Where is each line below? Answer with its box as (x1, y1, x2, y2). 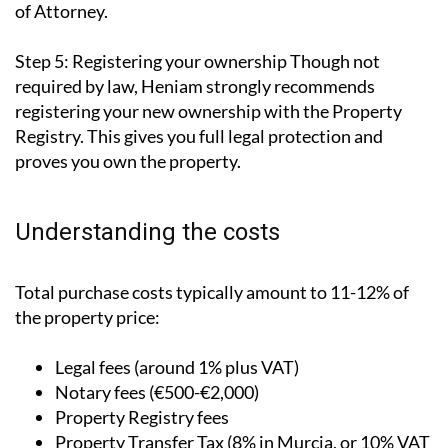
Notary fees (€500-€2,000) (55, 381, 259, 404)
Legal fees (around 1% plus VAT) (55, 356, 299, 379)
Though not (287, 50, 380, 73)
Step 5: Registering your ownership (15, 50, 287, 73)
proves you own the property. (15, 150, 241, 173)
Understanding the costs (15, 218, 280, 247)
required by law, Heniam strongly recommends (15, 75, 375, 98)
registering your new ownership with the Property (15, 100, 402, 123)
